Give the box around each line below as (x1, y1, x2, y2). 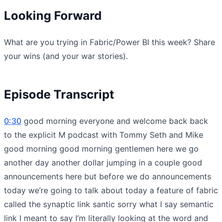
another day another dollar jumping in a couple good (4, 157, 202, 167)
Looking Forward (4, 8, 102, 23)
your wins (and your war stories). (4, 51, 128, 61)
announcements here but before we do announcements (4, 171, 211, 181)
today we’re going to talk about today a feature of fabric (4, 185, 218, 195)
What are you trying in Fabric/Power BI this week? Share (4, 37, 215, 47)
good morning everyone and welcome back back (21, 115, 208, 126)
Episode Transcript (4, 87, 114, 102)
